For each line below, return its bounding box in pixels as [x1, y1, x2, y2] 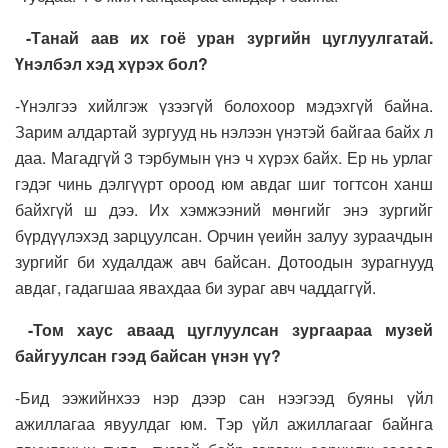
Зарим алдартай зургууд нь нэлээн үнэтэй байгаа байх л [15, 120, 433, 144]
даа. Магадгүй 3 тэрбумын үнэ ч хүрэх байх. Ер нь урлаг [15, 146, 433, 170]
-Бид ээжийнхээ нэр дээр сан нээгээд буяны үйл [15, 386, 433, 410]
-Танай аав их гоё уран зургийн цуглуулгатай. [26, 26, 434, 50]
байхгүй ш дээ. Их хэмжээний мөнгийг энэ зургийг [15, 198, 433, 222]
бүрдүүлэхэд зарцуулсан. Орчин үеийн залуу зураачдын [15, 224, 433, 248]
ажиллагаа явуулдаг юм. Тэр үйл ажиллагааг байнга [15, 412, 433, 436]
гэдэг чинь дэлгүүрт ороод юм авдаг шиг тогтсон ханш [15, 172, 433, 196]
